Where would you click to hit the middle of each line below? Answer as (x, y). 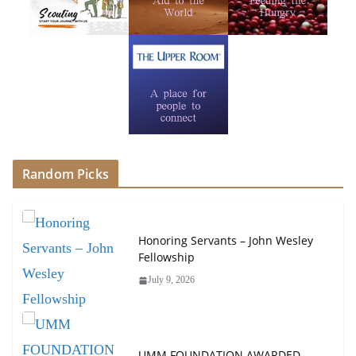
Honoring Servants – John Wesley (226, 241)
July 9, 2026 (171, 280)
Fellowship (166, 257)
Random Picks (66, 174)
